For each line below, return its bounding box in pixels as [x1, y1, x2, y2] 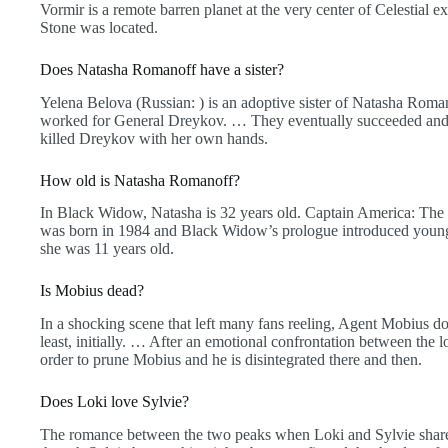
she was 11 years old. [40, 240, 174, 258]
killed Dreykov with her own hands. [40, 129, 268, 147]
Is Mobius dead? [40, 282, 144, 300]
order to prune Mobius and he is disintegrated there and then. [40, 351, 422, 369]
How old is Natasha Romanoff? [40, 171, 240, 189]
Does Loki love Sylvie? [40, 393, 189, 411]
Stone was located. [40, 18, 158, 36]
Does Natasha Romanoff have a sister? [40, 60, 284, 78]
